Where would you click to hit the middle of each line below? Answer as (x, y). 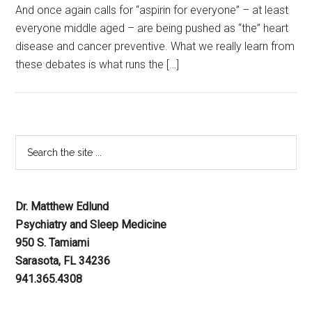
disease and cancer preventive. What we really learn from (155, 46)
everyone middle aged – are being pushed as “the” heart (152, 28)
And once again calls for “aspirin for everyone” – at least (152, 10)
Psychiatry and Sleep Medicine (91, 225)
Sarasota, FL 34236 (63, 261)
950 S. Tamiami (53, 243)
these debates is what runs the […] (97, 64)
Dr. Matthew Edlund (62, 206)
